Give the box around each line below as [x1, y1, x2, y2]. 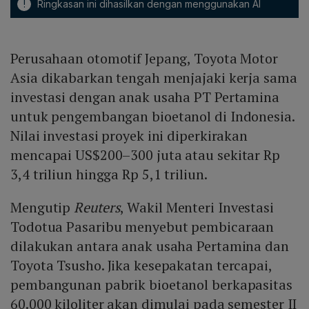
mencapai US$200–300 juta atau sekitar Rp [10, 146, 280, 165]
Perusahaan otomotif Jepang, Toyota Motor [10, 49, 278, 68]
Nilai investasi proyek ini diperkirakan [10, 126, 248, 146]
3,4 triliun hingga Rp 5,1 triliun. [10, 165, 208, 184]
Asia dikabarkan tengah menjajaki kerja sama [10, 68, 297, 88]
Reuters [74, 198, 121, 217]
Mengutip [10, 198, 74, 217]
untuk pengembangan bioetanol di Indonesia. [10, 107, 295, 126]
